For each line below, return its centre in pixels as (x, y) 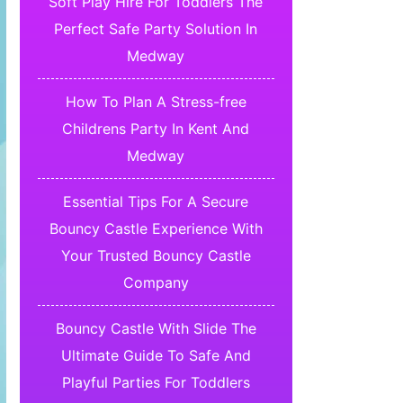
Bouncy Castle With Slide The (156, 329)
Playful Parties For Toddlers (156, 383)
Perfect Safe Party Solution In (156, 29)
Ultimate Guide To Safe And (156, 356)
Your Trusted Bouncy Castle (156, 256)
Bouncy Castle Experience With (156, 229)
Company (156, 283)
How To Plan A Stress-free (156, 102)
